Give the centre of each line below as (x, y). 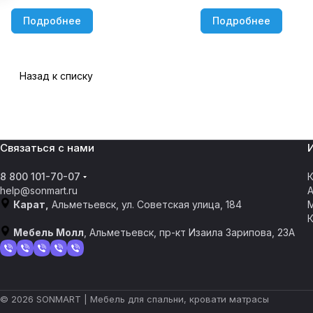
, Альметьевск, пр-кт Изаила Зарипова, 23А (189, 232)
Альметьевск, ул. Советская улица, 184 (145, 204)
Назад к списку (56, 76)
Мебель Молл (49, 232)
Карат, (31, 204)
